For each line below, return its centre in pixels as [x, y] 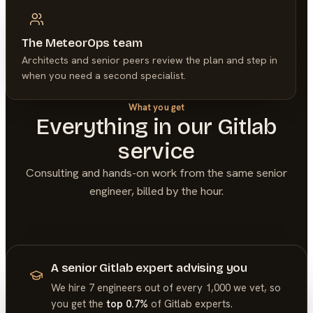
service [156, 151]
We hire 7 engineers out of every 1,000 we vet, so [166, 287]
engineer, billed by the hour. [156, 190]
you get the [78, 304]
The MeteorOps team [82, 43]
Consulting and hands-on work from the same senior [156, 172]
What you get [156, 107]
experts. [213, 304]
